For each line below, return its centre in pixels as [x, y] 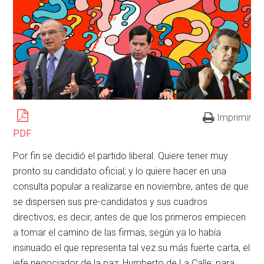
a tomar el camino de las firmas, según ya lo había [117, 232]
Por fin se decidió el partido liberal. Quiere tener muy [121, 156]
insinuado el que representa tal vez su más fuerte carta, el [132, 247]
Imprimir [234, 117]
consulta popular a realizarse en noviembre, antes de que [131, 186]
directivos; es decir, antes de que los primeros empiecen [130, 217]
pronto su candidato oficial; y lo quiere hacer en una [120, 171]
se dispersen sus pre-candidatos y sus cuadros [110, 202]
